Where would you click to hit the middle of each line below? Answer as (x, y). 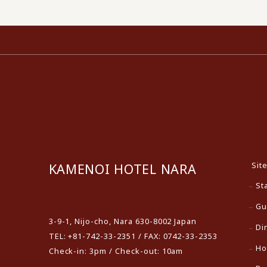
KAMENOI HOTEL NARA (122, 169)
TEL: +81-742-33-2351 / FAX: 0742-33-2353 (133, 236)
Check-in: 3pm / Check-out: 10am (116, 251)
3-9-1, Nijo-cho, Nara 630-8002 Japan (123, 221)
